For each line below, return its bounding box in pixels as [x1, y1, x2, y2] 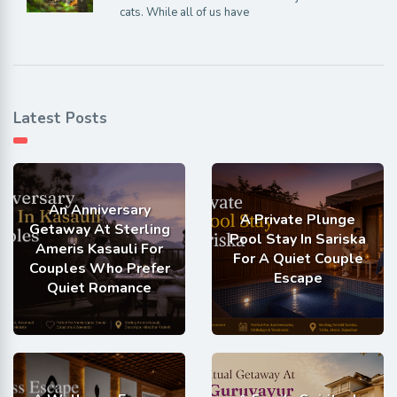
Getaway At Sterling [28, 220, 170, 240]
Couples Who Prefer [28, 259, 170, 279]
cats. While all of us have [119, 4, 249, 21]
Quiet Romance [47, 278, 152, 299]
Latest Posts [13, 108, 107, 129]
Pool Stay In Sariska [230, 230, 366, 250]
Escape [273, 269, 323, 289]
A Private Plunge [240, 210, 355, 230]
